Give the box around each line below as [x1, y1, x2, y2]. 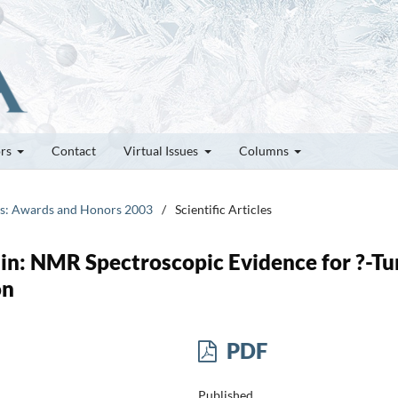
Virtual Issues [123, 142, 201, 158]
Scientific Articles [175, 201, 272, 217]
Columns [238, 142, 291, 158]
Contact [52, 142, 96, 158]
